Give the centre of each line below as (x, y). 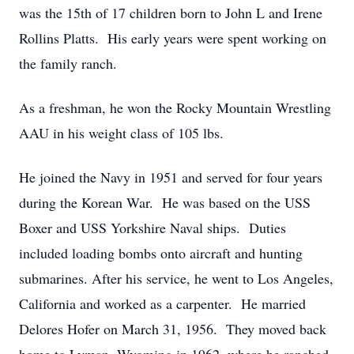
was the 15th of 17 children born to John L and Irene (171, 13)
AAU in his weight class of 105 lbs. (121, 133)
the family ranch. (68, 63)
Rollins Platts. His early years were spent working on (173, 38)
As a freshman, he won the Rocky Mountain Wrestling (175, 107)
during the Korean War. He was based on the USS (165, 202)
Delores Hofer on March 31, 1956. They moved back (173, 329)
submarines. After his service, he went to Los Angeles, (176, 278)
